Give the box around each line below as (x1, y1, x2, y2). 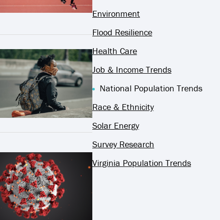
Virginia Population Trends (92, 157, 191, 168)
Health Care (92, 45, 137, 56)
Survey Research (92, 138, 154, 150)
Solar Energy (92, 120, 139, 131)
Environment (92, 8, 140, 19)
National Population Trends (100, 82, 202, 94)
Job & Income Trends (92, 64, 171, 75)
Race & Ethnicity (92, 101, 154, 112)
